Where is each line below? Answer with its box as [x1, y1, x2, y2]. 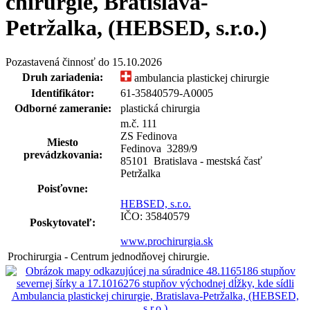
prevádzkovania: [23, 148, 102, 161]
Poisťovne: [37, 182, 88, 194]
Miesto [47, 136, 78, 148]
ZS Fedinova [120, 129, 177, 142]
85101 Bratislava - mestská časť [120, 154, 262, 167]
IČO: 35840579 [120, 210, 190, 222]
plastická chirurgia [120, 102, 200, 114]
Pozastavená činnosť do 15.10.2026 [6, 55, 162, 68]
